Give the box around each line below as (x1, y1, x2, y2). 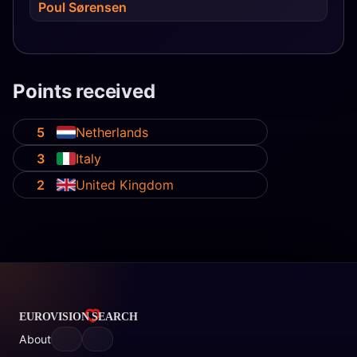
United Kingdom (76, 176, 175, 193)
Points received (13, 80, 155, 104)
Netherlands (76, 124, 149, 140)
